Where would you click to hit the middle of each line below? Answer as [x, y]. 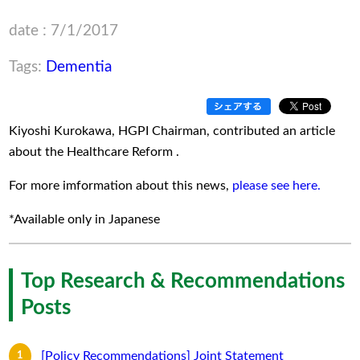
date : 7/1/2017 [64, 31]
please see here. [277, 185]
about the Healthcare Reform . [94, 151]
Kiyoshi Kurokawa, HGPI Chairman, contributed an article [172, 131]
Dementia [79, 67]
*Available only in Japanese [85, 219]
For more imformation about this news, [121, 185]
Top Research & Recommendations [183, 281]
